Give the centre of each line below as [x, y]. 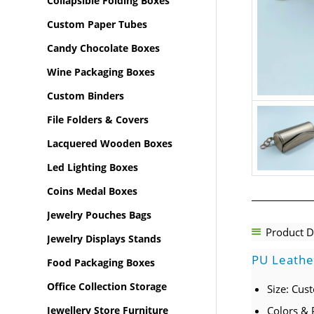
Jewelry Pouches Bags [99, 215]
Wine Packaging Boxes [101, 72]
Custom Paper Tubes [97, 24]
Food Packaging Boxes [101, 262]
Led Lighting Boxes [93, 167]
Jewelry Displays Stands [104, 239]
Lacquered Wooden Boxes [110, 143]
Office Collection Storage [107, 286]
